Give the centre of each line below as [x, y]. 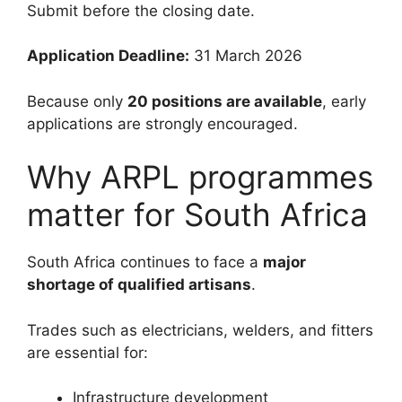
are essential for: [87, 352]
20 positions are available [225, 101]
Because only [77, 101]
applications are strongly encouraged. [162, 123]
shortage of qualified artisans [139, 285]
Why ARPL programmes [200, 177]
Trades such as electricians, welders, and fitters [200, 330]
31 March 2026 [246, 56]
